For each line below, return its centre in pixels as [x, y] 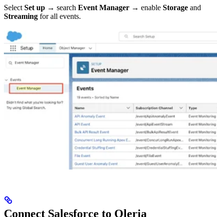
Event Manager [104, 8]
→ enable [146, 8]
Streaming [21, 16]
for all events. [59, 16]
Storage [175, 8]
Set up [35, 8]
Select [14, 8]
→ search [62, 8]
